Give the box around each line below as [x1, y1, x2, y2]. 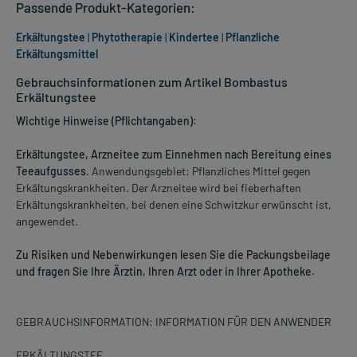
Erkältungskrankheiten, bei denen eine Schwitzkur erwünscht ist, [16, 198, 331, 212]
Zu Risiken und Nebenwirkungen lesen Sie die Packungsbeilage [16, 248, 331, 262]
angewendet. [16, 214, 78, 229]
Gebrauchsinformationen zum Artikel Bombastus [16, 74, 288, 90]
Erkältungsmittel [16, 47, 98, 61]
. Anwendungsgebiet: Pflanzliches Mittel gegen [86, 164, 311, 178]
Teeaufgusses [16, 164, 86, 178]
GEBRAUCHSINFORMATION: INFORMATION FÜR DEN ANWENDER [16, 315, 331, 329]
